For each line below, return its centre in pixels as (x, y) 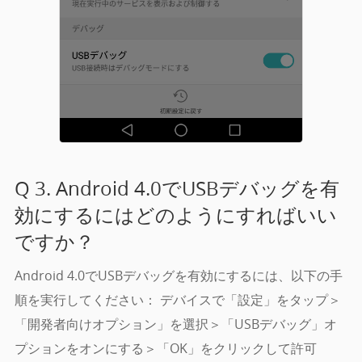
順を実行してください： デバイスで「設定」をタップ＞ (177, 300)
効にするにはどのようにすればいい (175, 215)
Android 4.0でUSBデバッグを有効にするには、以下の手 (178, 276)
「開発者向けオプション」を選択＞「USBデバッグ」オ (175, 324)
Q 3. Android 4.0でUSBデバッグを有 (177, 189)
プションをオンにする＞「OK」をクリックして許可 (165, 349)
